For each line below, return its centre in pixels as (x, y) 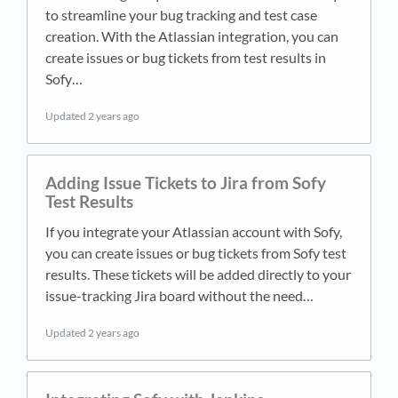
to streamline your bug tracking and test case (181, 15)
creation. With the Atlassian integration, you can (192, 36)
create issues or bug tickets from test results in (186, 58)
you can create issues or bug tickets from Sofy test (196, 253)
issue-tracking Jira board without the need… (179, 296)
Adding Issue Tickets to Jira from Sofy (186, 183)
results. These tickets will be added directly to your (198, 275)
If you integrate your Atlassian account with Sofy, (194, 232)
